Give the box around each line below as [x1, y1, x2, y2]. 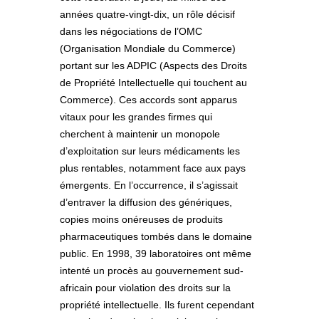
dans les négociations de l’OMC [60, 25, 202, 37]
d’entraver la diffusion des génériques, [60, 196, 232, 208]
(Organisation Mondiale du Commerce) [60, 42, 236, 54]
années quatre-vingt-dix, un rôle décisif [60, 8, 235, 20]
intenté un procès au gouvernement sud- [60, 264, 244, 276]
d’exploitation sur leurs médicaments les [60, 145, 240, 157]
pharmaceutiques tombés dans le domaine [60, 230, 252, 242]
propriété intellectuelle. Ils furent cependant [60, 298, 254, 310]
